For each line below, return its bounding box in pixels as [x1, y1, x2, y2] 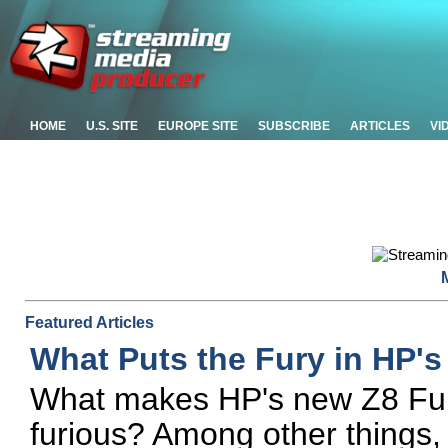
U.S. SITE [86, 119, 138, 133]
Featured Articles [25, 314, 154, 331]
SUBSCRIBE [258, 119, 330, 133]
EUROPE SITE [158, 119, 238, 133]
